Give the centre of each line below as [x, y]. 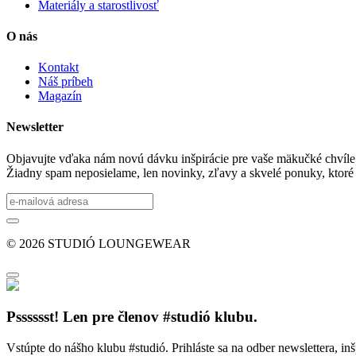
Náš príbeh [66, 82]
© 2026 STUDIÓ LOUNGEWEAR [99, 243]
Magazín [60, 96]
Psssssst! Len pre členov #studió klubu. [132, 317]
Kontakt [58, 68]
